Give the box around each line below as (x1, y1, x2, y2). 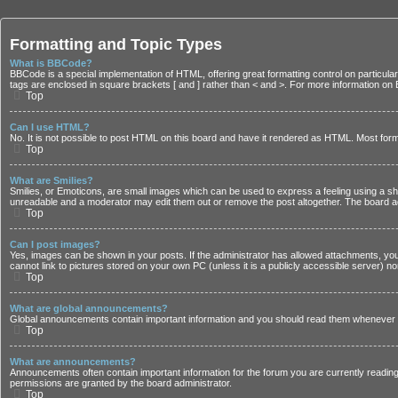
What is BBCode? (10, 57, 92, 68)
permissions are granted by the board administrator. (10, 377, 232, 388)
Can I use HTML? (10, 121, 90, 132)
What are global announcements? (10, 302, 168, 314)
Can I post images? (10, 238, 100, 250)
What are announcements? (10, 355, 136, 367)
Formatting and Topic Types (10, 36, 222, 54)
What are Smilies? (10, 174, 93, 186)
